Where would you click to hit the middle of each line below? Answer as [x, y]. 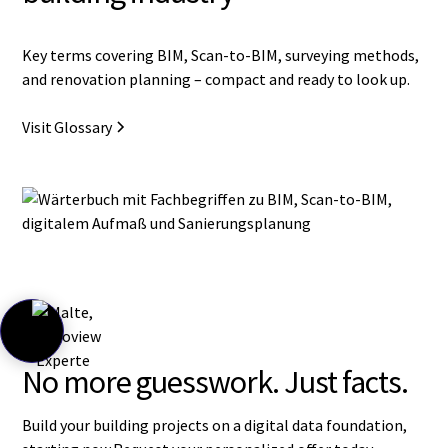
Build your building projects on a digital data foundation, [215, 424]
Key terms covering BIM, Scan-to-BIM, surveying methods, [221, 54]
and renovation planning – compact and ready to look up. [216, 78]
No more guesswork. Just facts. [215, 381]
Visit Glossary [67, 126]
